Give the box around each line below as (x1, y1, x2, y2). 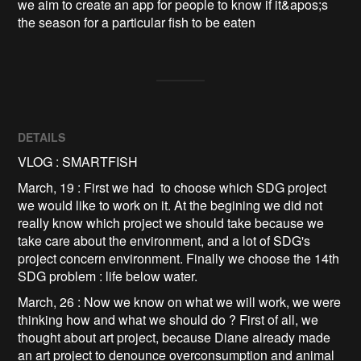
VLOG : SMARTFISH (18, 151, 139, 171)
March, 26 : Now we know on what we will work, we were (18, 292, 342, 311)
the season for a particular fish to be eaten (18, 12, 256, 31)
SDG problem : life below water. (18, 266, 198, 285)
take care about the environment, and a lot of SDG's (18, 230, 311, 250)
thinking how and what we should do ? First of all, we (18, 309, 319, 329)
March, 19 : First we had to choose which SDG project (18, 177, 327, 197)
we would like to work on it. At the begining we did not (18, 195, 323, 214)
